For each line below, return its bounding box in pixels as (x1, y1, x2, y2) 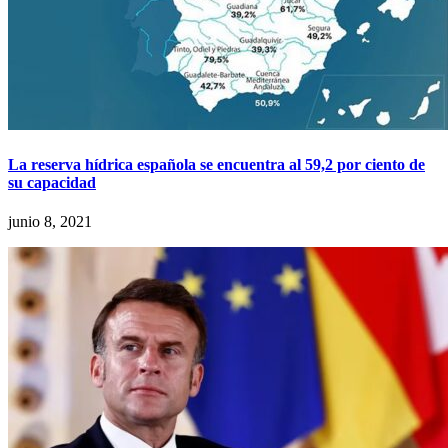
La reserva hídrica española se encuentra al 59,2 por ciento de (8, 155, 425, 173)
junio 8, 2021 (8, 212, 92, 230)
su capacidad (8, 173, 96, 191)
